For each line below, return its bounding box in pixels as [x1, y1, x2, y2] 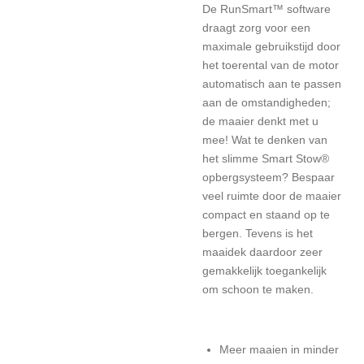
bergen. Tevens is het [202, 227, 313, 240]
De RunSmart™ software [202, 2, 331, 15]
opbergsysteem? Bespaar [202, 171, 335, 184]
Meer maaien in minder [219, 343, 339, 356]
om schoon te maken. [202, 283, 314, 296]
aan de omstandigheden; [202, 96, 331, 109]
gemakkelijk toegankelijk [202, 264, 327, 277]
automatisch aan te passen [202, 77, 341, 90]
